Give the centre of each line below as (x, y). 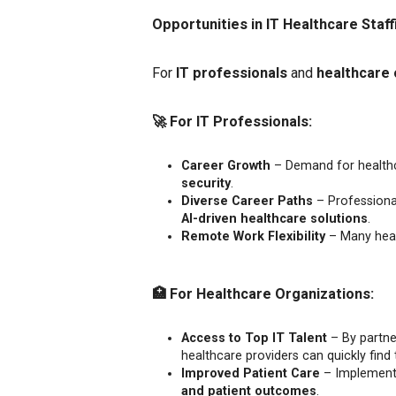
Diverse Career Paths (247, 201)
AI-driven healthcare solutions (274, 218)
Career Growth (226, 165)
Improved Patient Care (251, 373)
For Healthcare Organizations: (270, 293)
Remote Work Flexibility (253, 236)
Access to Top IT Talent (254, 338)
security (206, 183)
